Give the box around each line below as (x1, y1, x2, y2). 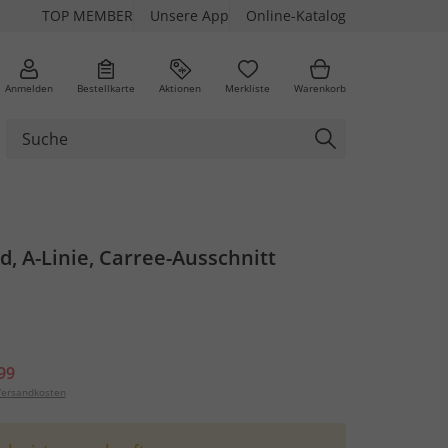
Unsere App (150, 6, 229, 25)
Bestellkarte (77, 80, 135, 95)
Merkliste (225, 80, 270, 95)
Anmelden (5, 80, 53, 95)
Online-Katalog (246, 6, 346, 25)
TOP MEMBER (42, 6, 133, 25)
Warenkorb (294, 80, 346, 95)
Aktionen (159, 80, 201, 95)
